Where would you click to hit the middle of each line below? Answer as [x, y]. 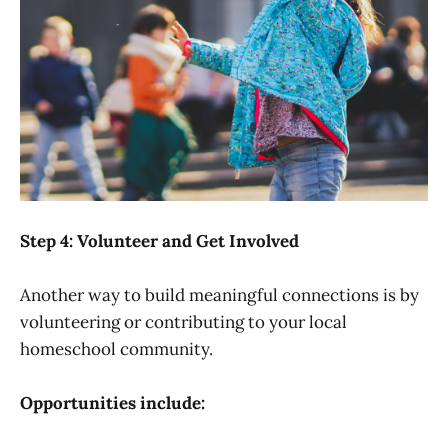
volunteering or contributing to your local [183, 321]
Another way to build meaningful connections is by [219, 294]
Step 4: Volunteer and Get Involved [159, 240]
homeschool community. [116, 348]
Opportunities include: [112, 403]
